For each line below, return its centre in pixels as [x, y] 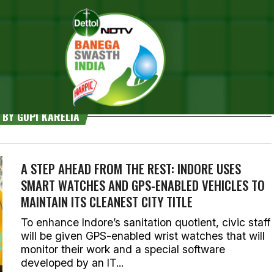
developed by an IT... [72, 263]
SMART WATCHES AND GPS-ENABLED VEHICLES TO [143, 185]
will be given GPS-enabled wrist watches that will [143, 236]
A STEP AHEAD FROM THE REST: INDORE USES [131, 168]
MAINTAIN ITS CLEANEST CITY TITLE [107, 202]
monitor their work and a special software [123, 249]
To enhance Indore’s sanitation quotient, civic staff [146, 222]
